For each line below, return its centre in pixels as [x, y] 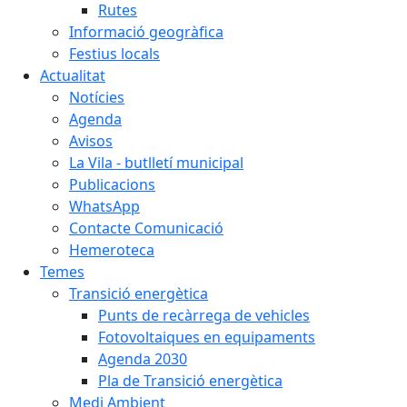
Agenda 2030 [143, 359]
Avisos [91, 141]
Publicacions [112, 185]
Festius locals [114, 54]
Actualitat [73, 76]
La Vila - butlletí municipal [156, 163]
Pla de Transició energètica [190, 381]
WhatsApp [104, 207]
